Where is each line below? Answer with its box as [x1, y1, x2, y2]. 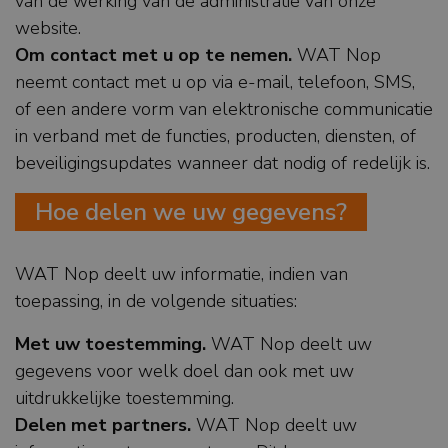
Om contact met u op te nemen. [15, 43, 292, 68]
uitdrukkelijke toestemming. [15, 386, 234, 411]
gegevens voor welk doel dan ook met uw [15, 359, 354, 384]
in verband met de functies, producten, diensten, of [15, 124, 416, 149]
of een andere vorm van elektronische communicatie [15, 97, 433, 122]
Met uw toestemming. [15, 332, 206, 357]
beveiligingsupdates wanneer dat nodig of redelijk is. [15, 151, 430, 176]
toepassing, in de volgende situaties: [15, 289, 297, 314]
